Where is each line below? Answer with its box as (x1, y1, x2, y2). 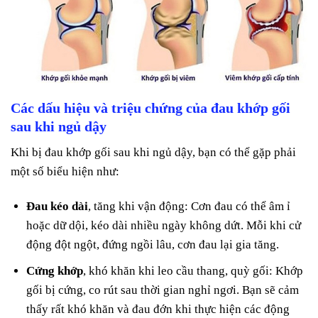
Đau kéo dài (26, 199, 89, 214)
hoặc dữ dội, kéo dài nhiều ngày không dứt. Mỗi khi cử (26, 219, 302, 233)
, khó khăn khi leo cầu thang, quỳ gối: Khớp (83, 264, 304, 278)
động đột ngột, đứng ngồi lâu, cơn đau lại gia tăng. (26, 238, 280, 252)
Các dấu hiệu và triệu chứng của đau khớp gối (11, 99, 290, 116)
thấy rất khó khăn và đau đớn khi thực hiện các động (26, 302, 290, 317)
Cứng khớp (26, 264, 84, 278)
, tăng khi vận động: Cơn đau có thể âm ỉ (88, 199, 291, 214)
